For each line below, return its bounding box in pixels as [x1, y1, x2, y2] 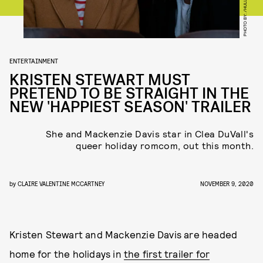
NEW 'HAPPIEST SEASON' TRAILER [9, 97, 251, 117]
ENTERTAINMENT [9, 56, 58, 65]
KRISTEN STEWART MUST [9, 70, 190, 90]
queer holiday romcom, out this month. [76, 140, 254, 151]
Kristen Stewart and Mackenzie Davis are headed [9, 228, 238, 240]
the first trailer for [124, 248, 210, 259]
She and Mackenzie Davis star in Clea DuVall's [46, 128, 254, 139]
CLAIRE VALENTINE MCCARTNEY [18, 180, 104, 187]
